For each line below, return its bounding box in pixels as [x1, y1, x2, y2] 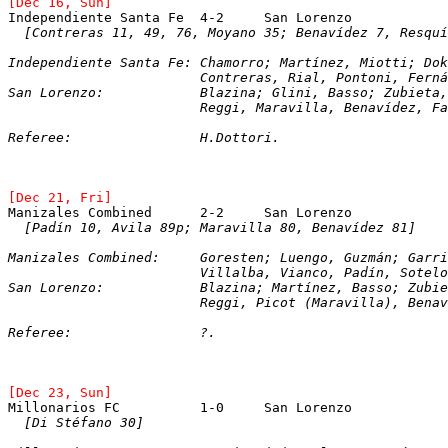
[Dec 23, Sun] [8, 384, 112, 400]
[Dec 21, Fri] [8, 189, 112, 205]
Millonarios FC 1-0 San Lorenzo [264, 399, 352, 415]
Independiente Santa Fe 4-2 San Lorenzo [264, 9, 352, 25]
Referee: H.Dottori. [200, 129, 280, 145]
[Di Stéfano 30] [24, 414, 144, 430]
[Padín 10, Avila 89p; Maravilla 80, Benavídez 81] [24, 219, 416, 235]
